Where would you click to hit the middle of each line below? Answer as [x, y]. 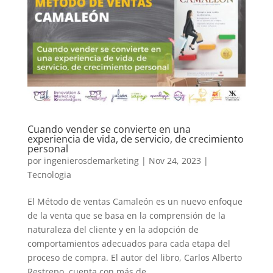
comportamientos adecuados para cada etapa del [129, 244]
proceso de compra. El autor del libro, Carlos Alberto [134, 258]
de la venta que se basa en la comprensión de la [126, 216]
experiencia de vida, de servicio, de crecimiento [135, 139]
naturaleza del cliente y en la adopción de [113, 230]
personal [48, 149]
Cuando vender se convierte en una [109, 129]
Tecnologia [49, 175]
